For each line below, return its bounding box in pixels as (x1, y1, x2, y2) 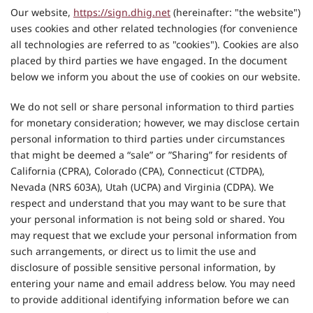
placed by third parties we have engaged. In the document (10, 54, 287, 67)
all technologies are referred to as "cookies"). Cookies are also (10, 38, 298, 51)
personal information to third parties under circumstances (10, 132, 285, 145)
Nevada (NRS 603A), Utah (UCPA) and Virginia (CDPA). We (10, 180, 274, 194)
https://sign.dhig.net (73, 6, 170, 19)
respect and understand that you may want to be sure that (10, 196, 286, 210)
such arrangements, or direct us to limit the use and (10, 245, 256, 258)
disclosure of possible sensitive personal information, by (10, 261, 275, 274)
